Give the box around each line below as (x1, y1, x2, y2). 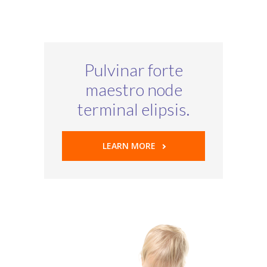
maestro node (85, 79, 182, 100)
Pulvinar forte (84, 60, 183, 80)
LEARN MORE (102, 140, 156, 152)
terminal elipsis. (77, 99, 190, 120)
